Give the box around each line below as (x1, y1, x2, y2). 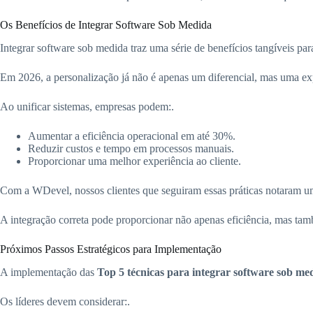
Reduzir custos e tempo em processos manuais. (28, 143, 234, 155)
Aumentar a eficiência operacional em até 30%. (28, 130, 235, 143)
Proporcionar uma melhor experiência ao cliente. (28, 155, 241, 168)
